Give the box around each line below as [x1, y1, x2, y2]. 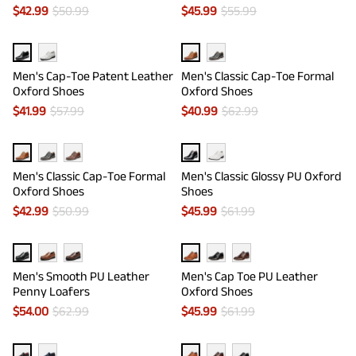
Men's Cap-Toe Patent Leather [13, 69, 173, 83]
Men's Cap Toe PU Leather [181, 269, 318, 283]
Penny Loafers [13, 284, 90, 298]
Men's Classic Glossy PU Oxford [181, 169, 342, 183]
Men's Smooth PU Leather [13, 269, 149, 283]
